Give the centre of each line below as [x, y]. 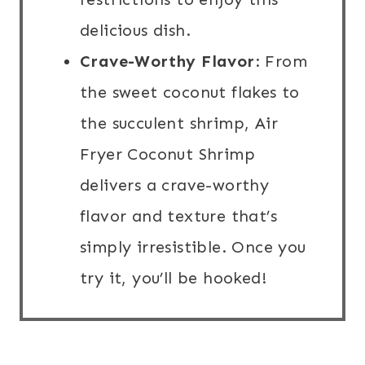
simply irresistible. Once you [193, 247]
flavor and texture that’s [178, 216]
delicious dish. [135, 31]
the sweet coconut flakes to [190, 92]
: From [281, 62]
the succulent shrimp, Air [179, 123]
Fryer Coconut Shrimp [167, 154]
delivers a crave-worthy [175, 185]
